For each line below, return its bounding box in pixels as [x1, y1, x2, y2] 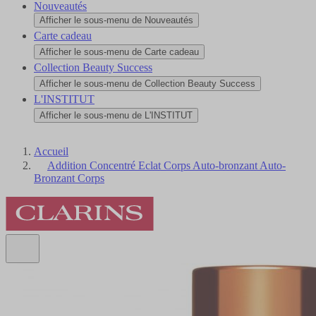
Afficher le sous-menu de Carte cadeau [39, 46, 199, 57]
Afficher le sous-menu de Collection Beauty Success [39, 78, 255, 89]
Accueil [34, 145, 68, 157]
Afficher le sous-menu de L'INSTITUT [39, 109, 193, 121]
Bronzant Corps [34, 171, 104, 184]
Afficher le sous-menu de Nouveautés [39, 14, 193, 25]
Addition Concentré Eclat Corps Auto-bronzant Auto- [47, 159, 286, 171]
